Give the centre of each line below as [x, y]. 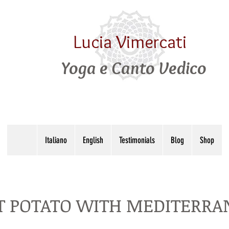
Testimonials [137, 140]
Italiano [56, 140]
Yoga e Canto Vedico [134, 68]
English [93, 140]
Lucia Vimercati [130, 41]
